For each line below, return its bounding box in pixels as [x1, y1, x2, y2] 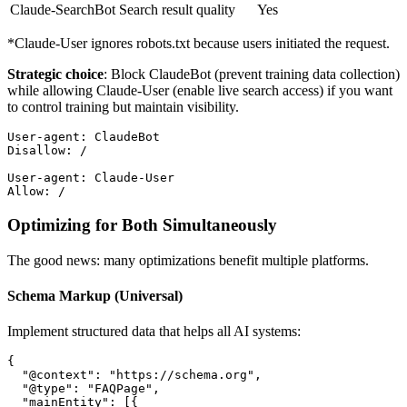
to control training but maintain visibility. [7, 99, 239, 115]
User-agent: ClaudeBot [7, 130, 160, 144]
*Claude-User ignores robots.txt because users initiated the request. [7, 35, 390, 52]
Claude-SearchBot [10, 2, 115, 18]
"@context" [7, 368, 94, 382]
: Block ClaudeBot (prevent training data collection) [104, 66, 400, 83]
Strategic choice [7, 66, 104, 83]
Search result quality [119, 2, 235, 18]
